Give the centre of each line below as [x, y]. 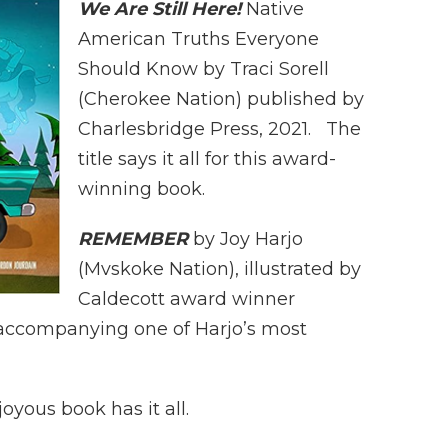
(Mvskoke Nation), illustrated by [219, 269]
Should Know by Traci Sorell [203, 69]
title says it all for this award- [207, 159]
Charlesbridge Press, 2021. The [219, 129]
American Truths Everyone [198, 39]
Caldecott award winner [186, 299]
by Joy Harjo [248, 239]
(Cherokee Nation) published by [221, 99]
